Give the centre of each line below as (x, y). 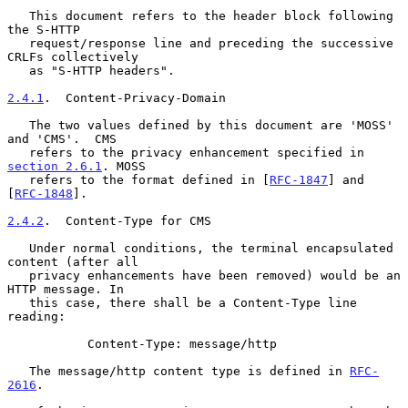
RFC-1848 (44, 193)
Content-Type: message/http (47, 343)
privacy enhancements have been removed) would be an (18, 275)
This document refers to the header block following (18, 15)
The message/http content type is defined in (189, 371)
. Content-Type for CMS (127, 220)
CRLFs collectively (73, 56)
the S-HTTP (44, 29)
